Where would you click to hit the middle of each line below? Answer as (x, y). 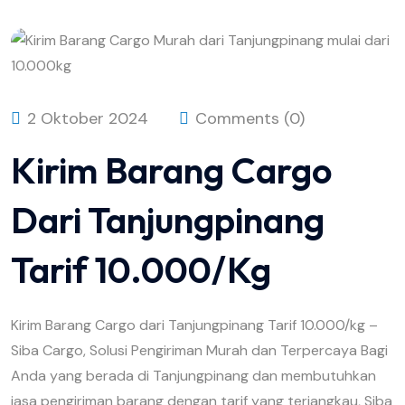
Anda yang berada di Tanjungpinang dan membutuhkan (193, 376)
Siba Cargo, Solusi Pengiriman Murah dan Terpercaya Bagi (199, 350)
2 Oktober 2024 (85, 118)
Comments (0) (248, 118)
